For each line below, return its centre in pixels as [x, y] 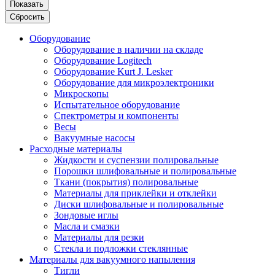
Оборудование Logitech [103, 60]
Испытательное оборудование [117, 104]
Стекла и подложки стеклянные [121, 248]
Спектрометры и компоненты [116, 115]
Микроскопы [81, 93]
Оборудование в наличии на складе [129, 49]
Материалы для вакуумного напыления [112, 259]
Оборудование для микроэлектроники [134, 82]
